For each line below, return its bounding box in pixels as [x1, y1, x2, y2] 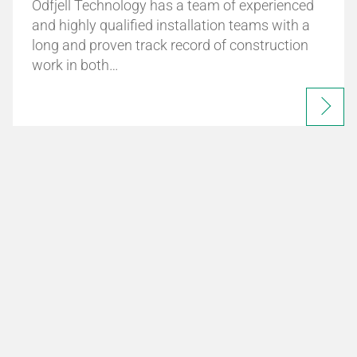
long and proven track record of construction [31, 36, 308, 53]
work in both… [31, 56, 119, 73]
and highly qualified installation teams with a [31, 16, 310, 33]
